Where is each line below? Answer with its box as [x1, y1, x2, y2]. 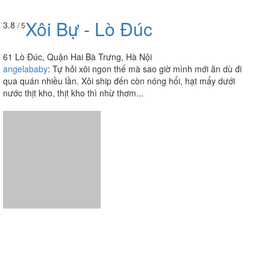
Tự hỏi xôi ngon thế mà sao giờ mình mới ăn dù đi [52, 20, 242, 33]
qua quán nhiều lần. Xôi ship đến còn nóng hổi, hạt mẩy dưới [3, 33, 235, 45]
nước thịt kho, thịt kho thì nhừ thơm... [3, 45, 143, 57]
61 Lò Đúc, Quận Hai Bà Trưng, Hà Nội [3, 8, 152, 21]
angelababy [3, 20, 48, 33]
